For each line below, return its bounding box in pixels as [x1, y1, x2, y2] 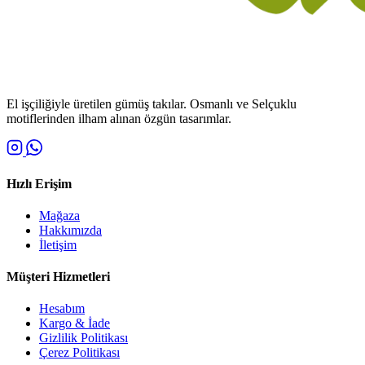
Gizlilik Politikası [39, 331, 128, 345]
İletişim [39, 237, 77, 252]
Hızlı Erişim [7, 176, 72, 191]
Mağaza [39, 208, 80, 222]
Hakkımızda [39, 222, 102, 237]
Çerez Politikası [39, 345, 120, 360]
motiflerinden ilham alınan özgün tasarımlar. [7, 112, 231, 126]
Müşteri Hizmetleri [7, 270, 110, 284]
